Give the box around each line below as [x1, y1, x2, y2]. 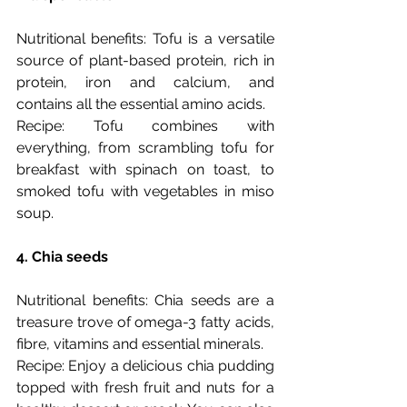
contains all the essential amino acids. [16, 95, 265, 114]
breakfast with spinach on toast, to [16, 161, 274, 179]
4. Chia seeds [16, 248, 108, 266]
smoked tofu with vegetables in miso [16, 183, 274, 201]
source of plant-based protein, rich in [16, 52, 274, 70]
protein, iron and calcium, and [16, 74, 274, 92]
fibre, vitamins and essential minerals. [16, 335, 263, 353]
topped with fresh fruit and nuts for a [16, 379, 274, 397]
